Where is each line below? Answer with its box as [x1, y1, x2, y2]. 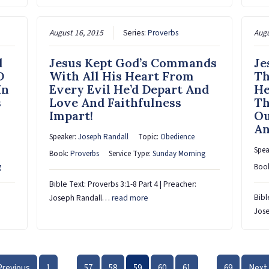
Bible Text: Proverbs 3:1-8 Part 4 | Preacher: [49, 178, 197, 190]
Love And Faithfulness [49, 95, 182, 110]
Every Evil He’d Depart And [49, 82, 210, 97]
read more [112, 192, 149, 204]
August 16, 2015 [49, 27, 104, 39]
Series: [123, 27, 148, 39]
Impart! [49, 108, 94, 124]
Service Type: [109, 148, 153, 160]
